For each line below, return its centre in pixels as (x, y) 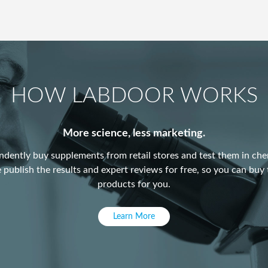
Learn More (134, 217)
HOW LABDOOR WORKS (134, 96)
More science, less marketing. (134, 133)
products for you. (134, 184)
